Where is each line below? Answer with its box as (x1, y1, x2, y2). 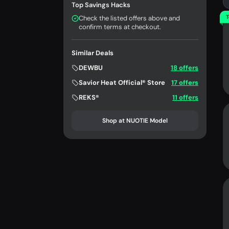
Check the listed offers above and (79, 14, 180, 23)
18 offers (171, 63, 198, 73)
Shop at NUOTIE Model (102, 117, 168, 125)
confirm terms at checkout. (79, 22, 161, 32)
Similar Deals (72, 49, 113, 58)
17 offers (171, 78, 198, 87)
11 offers (172, 93, 198, 102)
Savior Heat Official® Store (79, 78, 165, 87)
